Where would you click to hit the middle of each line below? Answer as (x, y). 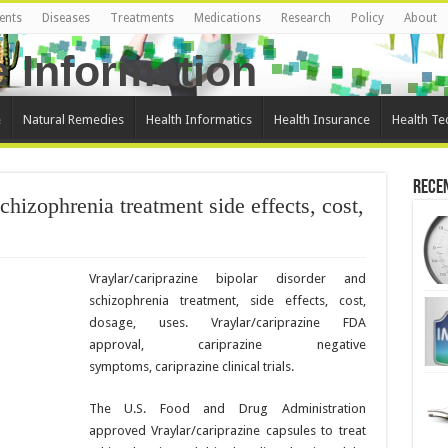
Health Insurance (321, 120)
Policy (367, 18)
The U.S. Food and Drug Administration (227, 409)
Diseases (65, 18)
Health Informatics (198, 120)
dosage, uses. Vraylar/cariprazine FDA (227, 323)
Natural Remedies (73, 120)
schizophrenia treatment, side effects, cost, (227, 301)
